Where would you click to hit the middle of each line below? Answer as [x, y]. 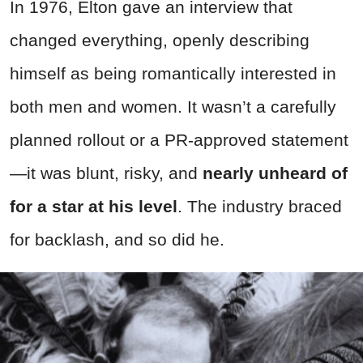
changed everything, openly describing [160, 41]
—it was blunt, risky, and [106, 173]
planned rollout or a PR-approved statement [179, 140]
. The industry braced [260, 207]
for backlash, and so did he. [117, 240]
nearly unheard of [275, 173]
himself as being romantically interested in [173, 74]
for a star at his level [94, 207]
